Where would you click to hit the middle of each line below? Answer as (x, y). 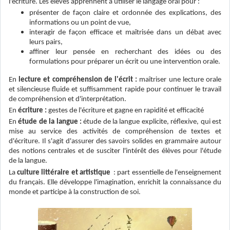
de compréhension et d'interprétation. (68, 100)
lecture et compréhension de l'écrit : (78, 80)
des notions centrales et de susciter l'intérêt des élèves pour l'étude (115, 151)
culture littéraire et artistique (64, 172)
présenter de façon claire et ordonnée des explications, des (125, 13)
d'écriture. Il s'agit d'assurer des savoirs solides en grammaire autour (115, 142)
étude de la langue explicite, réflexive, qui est (151, 122)
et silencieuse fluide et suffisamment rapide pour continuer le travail (115, 90)
